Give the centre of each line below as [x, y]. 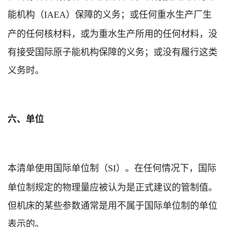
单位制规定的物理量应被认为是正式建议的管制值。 [112, 186]
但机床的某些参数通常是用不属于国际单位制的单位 [112, 204]
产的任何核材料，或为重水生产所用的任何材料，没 [112, 33]
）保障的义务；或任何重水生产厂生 [139, 13]
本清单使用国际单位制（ [58, 167]
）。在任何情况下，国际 [166, 167]
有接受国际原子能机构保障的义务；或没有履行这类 [112, 51]
